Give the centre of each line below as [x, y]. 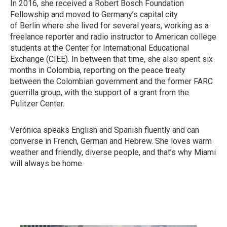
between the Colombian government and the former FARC [111, 81]
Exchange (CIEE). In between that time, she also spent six [111, 59]
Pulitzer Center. [38, 104]
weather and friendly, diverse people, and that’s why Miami [113, 152]
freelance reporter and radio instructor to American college [113, 37]
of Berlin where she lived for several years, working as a [109, 26]
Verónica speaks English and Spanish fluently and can [105, 130]
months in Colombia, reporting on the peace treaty [98, 70]
